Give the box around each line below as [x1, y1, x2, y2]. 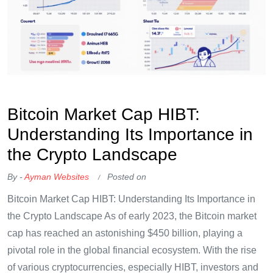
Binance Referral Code [94, 90, 193, 101]
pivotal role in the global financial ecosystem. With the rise [7, 245, 257, 255]
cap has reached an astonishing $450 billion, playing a [7, 228, 243, 238]
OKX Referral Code [7, 90, 94, 101]
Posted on [107, 172, 146, 182]
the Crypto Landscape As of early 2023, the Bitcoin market [7, 211, 257, 221]
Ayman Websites [24, 172, 89, 182]
